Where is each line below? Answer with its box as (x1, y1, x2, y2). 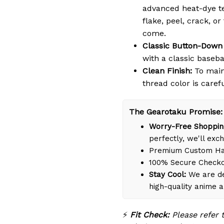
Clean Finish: (142, 65, 192, 75)
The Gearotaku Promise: (129, 106, 222, 116)
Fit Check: (130, 209, 169, 219)
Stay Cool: (149, 169, 186, 179)
